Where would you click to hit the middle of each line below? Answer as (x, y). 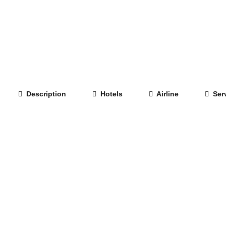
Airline (167, 94)
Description (45, 94)
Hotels (110, 94)
